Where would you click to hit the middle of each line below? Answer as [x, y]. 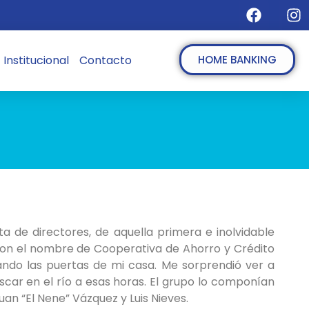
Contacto [105, 60]
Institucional [36, 60]
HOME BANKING [237, 60]
